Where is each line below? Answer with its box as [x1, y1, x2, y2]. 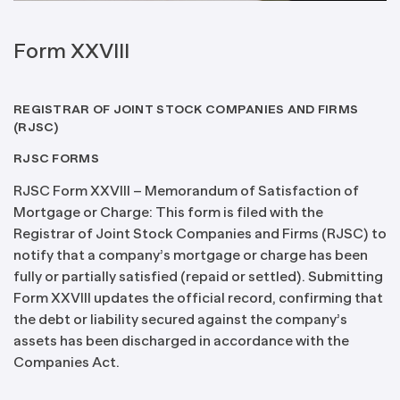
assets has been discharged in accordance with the [13, 332, 349, 349]
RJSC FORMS [13, 150, 99, 165]
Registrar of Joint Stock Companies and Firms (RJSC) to [13, 225, 387, 242]
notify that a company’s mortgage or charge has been [13, 246, 368, 263]
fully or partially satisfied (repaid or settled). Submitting [13, 268, 383, 285]
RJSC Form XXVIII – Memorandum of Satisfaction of [13, 182, 359, 199]
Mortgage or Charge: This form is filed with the [13, 204, 323, 221]
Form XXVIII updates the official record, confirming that [13, 289, 383, 306]
